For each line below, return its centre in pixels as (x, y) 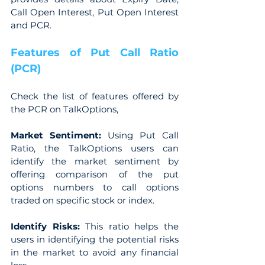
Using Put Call (143, 135)
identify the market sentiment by (95, 161)
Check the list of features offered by (95, 96)
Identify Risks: (45, 226)
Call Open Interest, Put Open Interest (95, 12)
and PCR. (31, 25)
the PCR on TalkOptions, (64, 109)
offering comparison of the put (95, 174)
